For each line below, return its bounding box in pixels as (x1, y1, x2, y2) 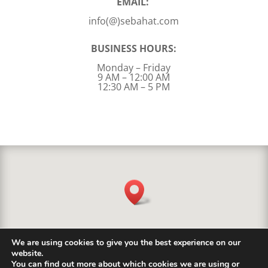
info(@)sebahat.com (89, 14, 179, 28)
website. (11, 248, 43, 259)
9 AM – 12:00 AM (98, 71, 170, 84)
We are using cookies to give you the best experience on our (11, 237, 240, 248)
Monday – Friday (97, 61, 171, 75)
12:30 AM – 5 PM (98, 80, 170, 94)
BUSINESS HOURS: (91, 42, 177, 56)
